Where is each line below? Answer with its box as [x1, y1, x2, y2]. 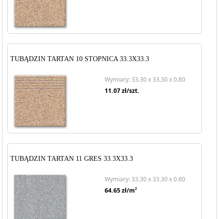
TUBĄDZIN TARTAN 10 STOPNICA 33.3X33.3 [10, 55, 150, 63]
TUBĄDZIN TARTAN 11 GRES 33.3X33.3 [10, 155, 133, 162]
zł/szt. [120, 87, 139, 95]
